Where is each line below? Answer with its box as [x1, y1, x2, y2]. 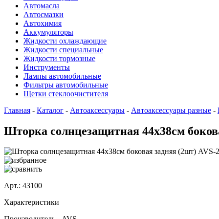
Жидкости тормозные [23, 54, 95, 63]
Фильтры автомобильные [23, 80, 108, 89]
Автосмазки [23, 10, 64, 19]
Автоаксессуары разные [131, 106, 211, 114]
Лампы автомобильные [23, 71, 101, 80]
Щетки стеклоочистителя [23, 89, 108, 98]
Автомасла [23, 1, 60, 10]
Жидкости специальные [23, 45, 103, 54]
